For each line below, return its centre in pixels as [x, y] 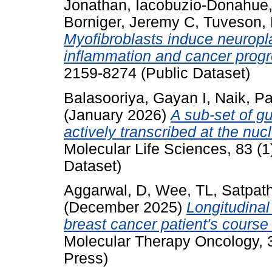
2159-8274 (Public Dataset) [157, 73]
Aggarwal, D [105, 191]
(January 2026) [117, 115]
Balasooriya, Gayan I [135, 98]
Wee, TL [184, 191]
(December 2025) [125, 208]
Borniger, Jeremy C [129, 22]
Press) [86, 259]
